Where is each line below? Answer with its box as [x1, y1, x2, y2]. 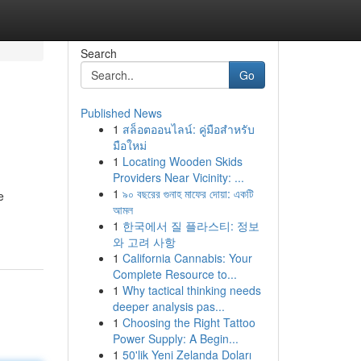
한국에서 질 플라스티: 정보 [122, 218, 259, 234]
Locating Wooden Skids [122, 153, 243, 169]
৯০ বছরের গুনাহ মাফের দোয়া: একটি [122, 185, 254, 201]
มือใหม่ [112, 137, 147, 153]
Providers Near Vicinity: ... [112, 169, 244, 185]
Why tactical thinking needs [122, 282, 261, 298]
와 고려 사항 [112, 234, 176, 250]
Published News [80, 105, 162, 121]
